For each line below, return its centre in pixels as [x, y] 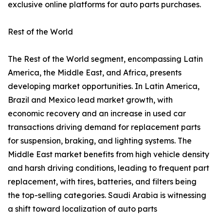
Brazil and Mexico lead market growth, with [90, 100]
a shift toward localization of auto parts [82, 209]
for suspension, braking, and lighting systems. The [100, 141]
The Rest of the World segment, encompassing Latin [105, 59]
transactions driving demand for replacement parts [104, 127]
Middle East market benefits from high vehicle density [109, 154]
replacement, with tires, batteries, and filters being [102, 182]
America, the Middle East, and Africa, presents [95, 73]
